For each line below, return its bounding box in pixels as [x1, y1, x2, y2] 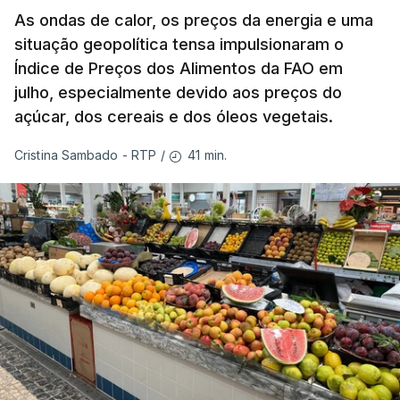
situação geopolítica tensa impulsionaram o [14, 34, 344, 54]
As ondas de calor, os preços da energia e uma [14, 10, 373, 29]
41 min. [187, 146, 228, 162]
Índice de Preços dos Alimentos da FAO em [14, 58, 343, 78]
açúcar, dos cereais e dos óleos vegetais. [14, 106, 333, 126]
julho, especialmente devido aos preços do [14, 82, 342, 102]
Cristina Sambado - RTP [14, 147, 157, 163]
